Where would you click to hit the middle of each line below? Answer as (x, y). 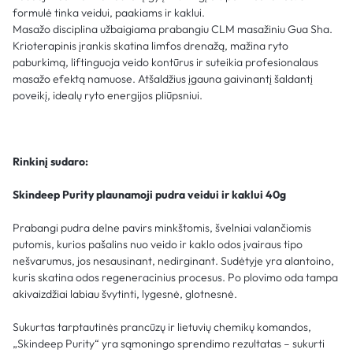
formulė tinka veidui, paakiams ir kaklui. (109, 12)
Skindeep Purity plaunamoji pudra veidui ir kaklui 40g (150, 194)
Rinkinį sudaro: (50, 161)
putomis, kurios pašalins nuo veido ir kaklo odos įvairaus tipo (158, 244)
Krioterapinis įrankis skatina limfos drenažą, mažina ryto (150, 45)
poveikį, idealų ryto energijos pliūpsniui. (108, 95)
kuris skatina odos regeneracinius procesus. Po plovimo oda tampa (175, 277)
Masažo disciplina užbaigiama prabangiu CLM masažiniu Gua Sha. (173, 29)
